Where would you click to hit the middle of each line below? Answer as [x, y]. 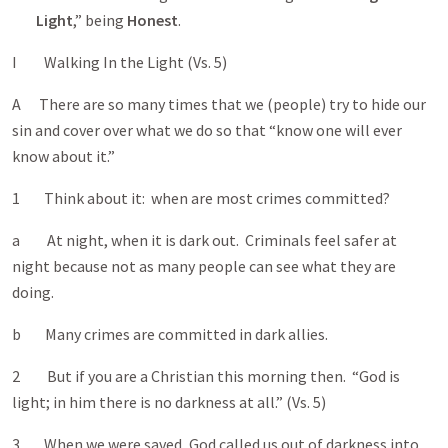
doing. [34, 292]
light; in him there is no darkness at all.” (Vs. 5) [169, 402]
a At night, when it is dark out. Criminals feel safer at [204, 240]
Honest [152, 20]
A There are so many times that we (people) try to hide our [219, 104]
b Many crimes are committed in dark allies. [170, 334]
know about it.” [65, 156]
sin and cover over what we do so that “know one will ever [207, 130]
